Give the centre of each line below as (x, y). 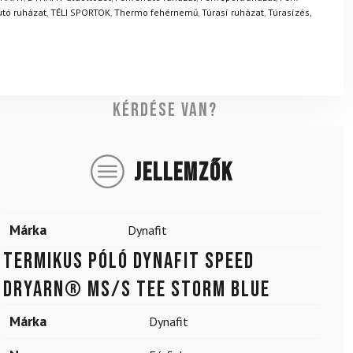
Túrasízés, (289, 13)
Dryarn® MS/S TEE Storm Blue (137, 289)
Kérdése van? (165, 110)
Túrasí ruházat (232, 13)
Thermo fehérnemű (156, 13)
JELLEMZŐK (183, 173)
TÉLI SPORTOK (80, 13)
